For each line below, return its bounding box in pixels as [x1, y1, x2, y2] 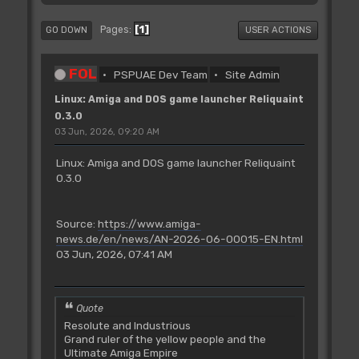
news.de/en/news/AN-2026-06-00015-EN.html [55, 232, 303, 246]
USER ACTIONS [245, 24, 312, 35]
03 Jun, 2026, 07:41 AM [55, 248, 172, 261]
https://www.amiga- [97, 217, 201, 231]
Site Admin [224, 67, 280, 81]
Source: [55, 217, 98, 231]
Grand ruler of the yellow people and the [63, 333, 266, 345]
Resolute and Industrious [63, 319, 191, 332]
